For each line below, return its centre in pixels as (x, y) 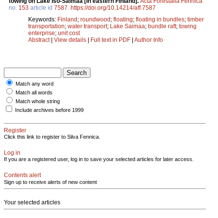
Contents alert (22, 175)
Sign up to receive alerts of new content (50, 182)
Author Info (149, 40)
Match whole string (38, 101)
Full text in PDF (110, 40)
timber (196, 19)
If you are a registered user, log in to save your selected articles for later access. (99, 159)
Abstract (39, 40)
